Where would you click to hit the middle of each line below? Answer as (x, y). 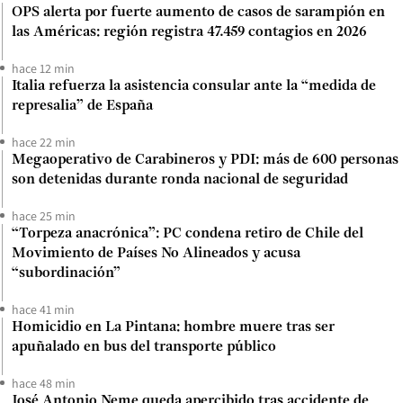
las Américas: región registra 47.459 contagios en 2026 (189, 32)
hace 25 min (44, 215)
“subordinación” (66, 273)
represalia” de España (82, 106)
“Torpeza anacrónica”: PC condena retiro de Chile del (188, 233)
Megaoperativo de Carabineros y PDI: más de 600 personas (205, 160)
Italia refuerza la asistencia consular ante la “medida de (194, 86)
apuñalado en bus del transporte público (144, 347)
